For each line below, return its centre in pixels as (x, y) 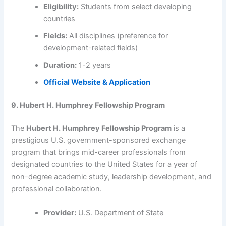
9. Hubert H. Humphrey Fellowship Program (88, 105)
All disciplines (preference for (118, 36)
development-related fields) (91, 48)
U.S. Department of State (120, 213)
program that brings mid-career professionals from (99, 153)
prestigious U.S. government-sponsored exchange (99, 140)
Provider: (60, 213)
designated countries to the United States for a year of (104, 165)
